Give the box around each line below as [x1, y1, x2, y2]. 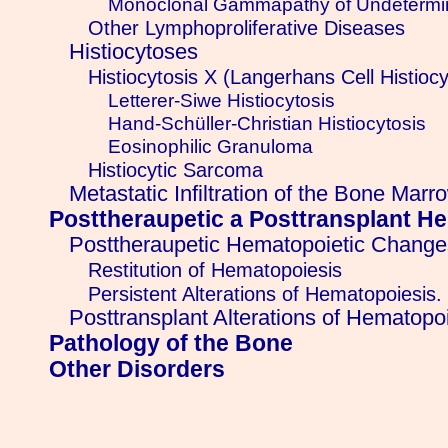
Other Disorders [48, 357, 225, 383]
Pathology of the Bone [48, 331, 293, 357]
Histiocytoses [68, 40, 198, 65]
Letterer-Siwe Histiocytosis [107, 89, 335, 112]
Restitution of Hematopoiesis [88, 258, 343, 282]
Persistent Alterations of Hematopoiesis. [88, 282, 443, 306]
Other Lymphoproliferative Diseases [88, 16, 406, 40]
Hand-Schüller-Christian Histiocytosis [107, 112, 426, 135]
